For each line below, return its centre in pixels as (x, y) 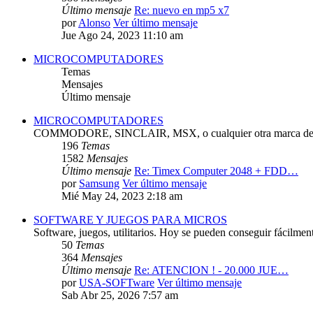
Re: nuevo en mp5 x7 (182, 10)
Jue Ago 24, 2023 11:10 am (122, 36)
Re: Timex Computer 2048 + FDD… (216, 171)
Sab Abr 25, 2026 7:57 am (120, 296)
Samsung (99, 184)
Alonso (94, 23)
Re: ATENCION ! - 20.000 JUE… (211, 270)
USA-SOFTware (117, 283)
